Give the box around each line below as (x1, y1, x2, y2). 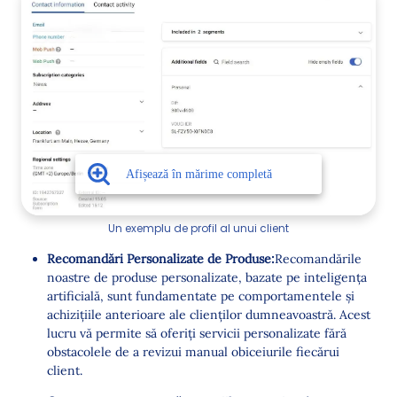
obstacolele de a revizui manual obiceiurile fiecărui (47, 344, 339, 361)
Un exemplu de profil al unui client (108, 221, 289, 237)
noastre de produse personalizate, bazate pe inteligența (47, 269, 367, 286)
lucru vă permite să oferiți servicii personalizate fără (47, 325, 346, 342)
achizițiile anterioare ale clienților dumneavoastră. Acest (47, 307, 370, 323)
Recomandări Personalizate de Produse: (47, 251, 275, 268)
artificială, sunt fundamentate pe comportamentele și (47, 288, 354, 305)
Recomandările (275, 251, 362, 268)
